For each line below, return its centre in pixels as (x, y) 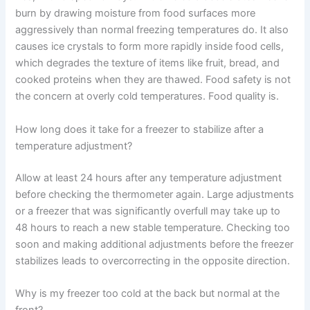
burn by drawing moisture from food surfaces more (136, 13)
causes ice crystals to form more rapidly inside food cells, (150, 47)
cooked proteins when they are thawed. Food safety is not (153, 80)
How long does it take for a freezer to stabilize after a (140, 129)
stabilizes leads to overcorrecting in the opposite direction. (153, 261)
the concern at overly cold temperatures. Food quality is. (147, 97)
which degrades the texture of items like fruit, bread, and (148, 63)
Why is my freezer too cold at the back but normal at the (148, 293)
